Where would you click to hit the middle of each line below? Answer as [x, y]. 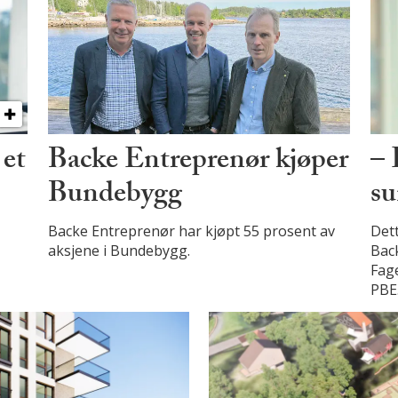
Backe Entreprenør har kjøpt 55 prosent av [191, 231]
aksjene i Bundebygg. [119, 251]
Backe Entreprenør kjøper [198, 163]
